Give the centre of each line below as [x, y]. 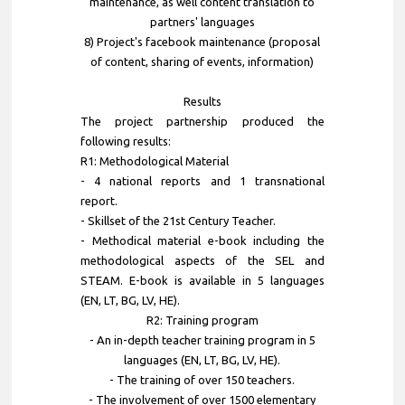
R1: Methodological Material [154, 160]
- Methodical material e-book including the [202, 240]
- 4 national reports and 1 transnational [202, 180]
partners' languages [202, 21]
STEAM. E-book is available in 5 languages [202, 280]
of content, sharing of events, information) [202, 61]
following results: [125, 141]
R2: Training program [202, 320]
